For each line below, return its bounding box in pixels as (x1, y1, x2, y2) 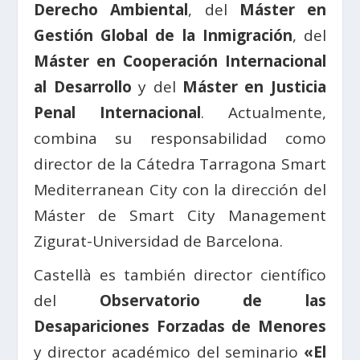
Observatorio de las (99, 289, 326, 311)
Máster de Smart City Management (34, 204, 326, 226)
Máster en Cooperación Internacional (34, 50, 326, 72)
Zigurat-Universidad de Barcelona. (34, 230, 284, 252)
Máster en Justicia (175, 76, 326, 97)
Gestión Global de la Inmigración (34, 24, 292, 46)
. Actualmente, (201, 101, 326, 123)
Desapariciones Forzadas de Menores (34, 315, 326, 337)
